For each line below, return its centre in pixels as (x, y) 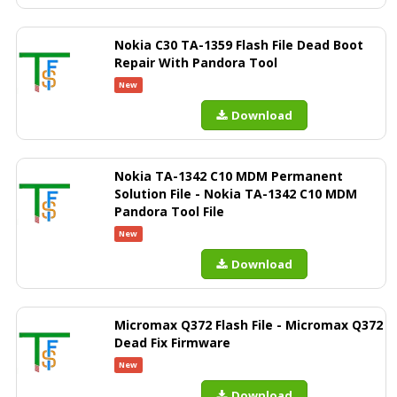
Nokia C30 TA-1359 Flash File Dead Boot (239, 45)
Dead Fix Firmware (172, 343)
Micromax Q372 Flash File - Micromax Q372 (249, 325)
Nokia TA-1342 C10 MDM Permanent (229, 176)
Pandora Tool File (169, 211)
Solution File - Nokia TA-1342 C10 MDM (236, 194)
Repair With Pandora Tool (196, 62)
